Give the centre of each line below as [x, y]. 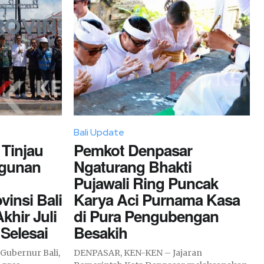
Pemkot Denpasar [133, 150]
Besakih [100, 232]
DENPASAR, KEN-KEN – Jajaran [138, 253]
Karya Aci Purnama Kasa [157, 199]
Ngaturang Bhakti [133, 166]
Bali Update [99, 132]
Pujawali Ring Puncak [146, 183]
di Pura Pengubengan [146, 216]
